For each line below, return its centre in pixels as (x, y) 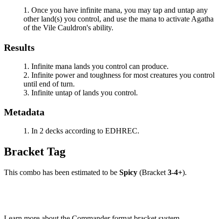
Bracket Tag (35, 152)
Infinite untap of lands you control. (85, 92)
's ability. (100, 28)
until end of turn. (49, 84)
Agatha (202, 19)
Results (19, 47)
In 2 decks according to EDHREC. (85, 131)
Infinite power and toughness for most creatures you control (123, 75)
